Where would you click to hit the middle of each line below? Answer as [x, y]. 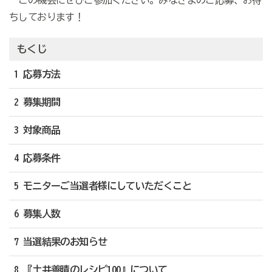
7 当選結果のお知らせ [60, 242]
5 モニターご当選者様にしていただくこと [102, 186]
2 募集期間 [37, 102]
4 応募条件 [37, 158]
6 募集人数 [37, 214]
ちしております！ [46, 17]
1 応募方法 [37, 74]
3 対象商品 [37, 130]
